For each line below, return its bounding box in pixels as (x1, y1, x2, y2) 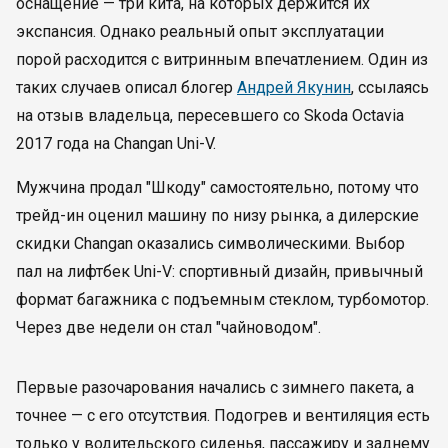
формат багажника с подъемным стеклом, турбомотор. (16, 290, 429, 309)
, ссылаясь (351, 78, 429, 97)
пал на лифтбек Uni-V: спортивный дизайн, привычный (16, 262, 423, 281)
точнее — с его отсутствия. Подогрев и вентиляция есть (16, 406, 430, 425)
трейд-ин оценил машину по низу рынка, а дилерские (16, 206, 419, 225)
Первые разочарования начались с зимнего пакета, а (16, 378, 414, 397)
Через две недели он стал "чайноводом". (16, 318, 321, 337)
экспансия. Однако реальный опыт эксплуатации (16, 22, 384, 41)
